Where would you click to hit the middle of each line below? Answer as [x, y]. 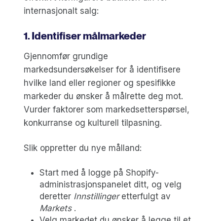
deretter [56, 196]
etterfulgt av [145, 196]
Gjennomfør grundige [66, 56]
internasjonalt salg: [61, 11]
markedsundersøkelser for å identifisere [102, 69]
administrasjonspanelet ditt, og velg [110, 184]
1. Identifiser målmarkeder [85, 36]
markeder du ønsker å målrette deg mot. [103, 96]
